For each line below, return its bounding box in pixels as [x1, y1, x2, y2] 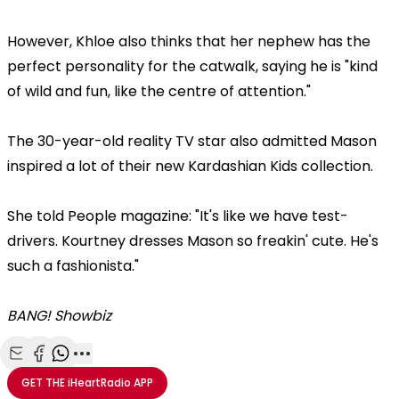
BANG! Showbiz [7, 305, 111, 326]
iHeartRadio [65, 374, 134, 390]
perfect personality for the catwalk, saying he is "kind [7, 55, 378, 77]
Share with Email [17, 362, 127, 383]
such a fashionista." [7, 255, 139, 276]
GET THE [21, 374, 65, 390]
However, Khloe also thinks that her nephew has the [7, 30, 370, 52]
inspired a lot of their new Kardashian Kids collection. [7, 155, 373, 176]
